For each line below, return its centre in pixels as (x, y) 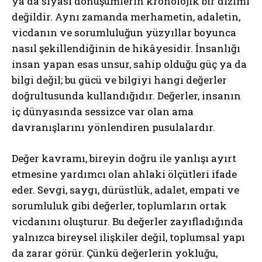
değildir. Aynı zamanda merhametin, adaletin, (126, 16)
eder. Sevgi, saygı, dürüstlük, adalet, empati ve (125, 189)
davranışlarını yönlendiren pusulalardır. (113, 127)
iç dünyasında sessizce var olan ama (103, 111)
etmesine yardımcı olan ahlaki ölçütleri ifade (124, 174)
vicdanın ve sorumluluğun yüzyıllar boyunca (124, 32)
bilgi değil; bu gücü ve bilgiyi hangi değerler (119, 80)
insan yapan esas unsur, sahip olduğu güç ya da (129, 64)
